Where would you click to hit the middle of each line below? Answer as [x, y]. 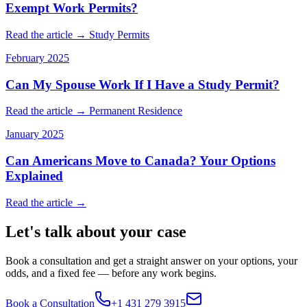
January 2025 [35, 134]
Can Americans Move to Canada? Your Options [140, 160]
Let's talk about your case [96, 231]
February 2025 [37, 58]
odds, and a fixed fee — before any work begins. [111, 273]
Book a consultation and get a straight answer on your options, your [151, 260]
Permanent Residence [136, 111]
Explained [34, 175]
